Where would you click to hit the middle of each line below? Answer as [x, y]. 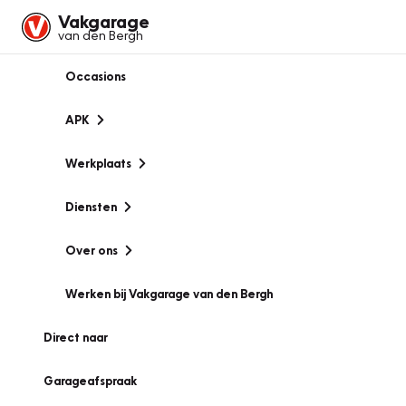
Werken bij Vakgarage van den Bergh [169, 294]
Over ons [92, 250]
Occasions [96, 76]
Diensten [91, 207]
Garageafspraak [90, 381]
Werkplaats [98, 163]
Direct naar [76, 337]
